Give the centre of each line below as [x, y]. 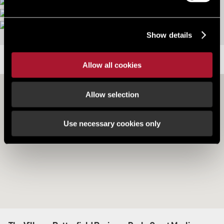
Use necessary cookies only [112, 123]
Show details [169, 35]
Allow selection [112, 94]
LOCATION [112, 60]
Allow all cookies [112, 65]
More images [112, 16]
